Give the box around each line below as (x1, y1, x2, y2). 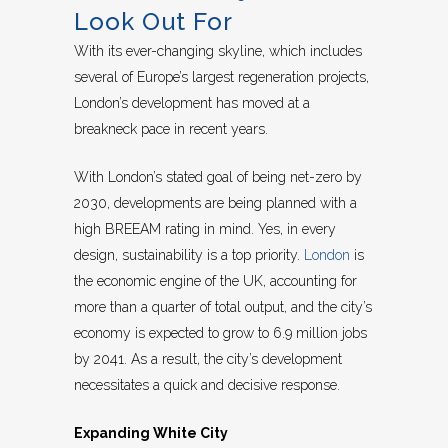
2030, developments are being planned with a (74, 195, 357, 212)
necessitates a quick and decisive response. (74, 377, 340, 394)
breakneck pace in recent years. (74, 121, 268, 138)
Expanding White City (74, 425, 228, 442)
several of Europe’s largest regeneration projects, (74, 69, 369, 86)
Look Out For (74, 7, 233, 37)
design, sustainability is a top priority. (74, 247, 304, 264)
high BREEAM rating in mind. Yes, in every (74, 221, 336, 238)
